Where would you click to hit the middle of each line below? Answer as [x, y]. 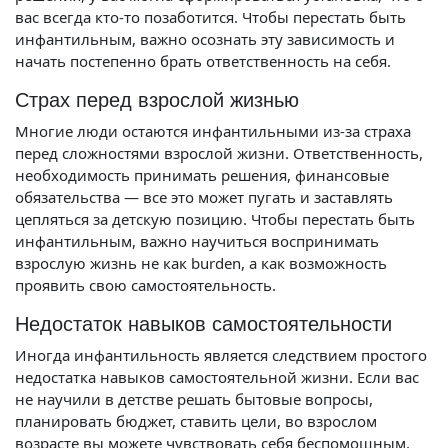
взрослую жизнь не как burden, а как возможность [201, 263]
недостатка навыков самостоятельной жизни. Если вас [217, 377]
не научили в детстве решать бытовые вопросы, [194, 399]
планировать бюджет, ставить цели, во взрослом [196, 421]
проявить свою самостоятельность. [145, 285]
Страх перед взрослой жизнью [157, 100]
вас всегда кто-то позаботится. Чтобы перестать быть [210, 17]
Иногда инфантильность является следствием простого [221, 355]
